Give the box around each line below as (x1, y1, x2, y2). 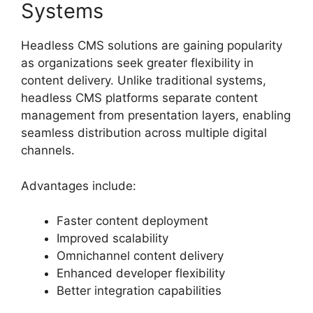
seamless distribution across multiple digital (21, 126, 267, 140)
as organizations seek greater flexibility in (21, 56, 254, 70)
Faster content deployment (57, 214, 208, 228)
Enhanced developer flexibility (57, 266, 225, 280)
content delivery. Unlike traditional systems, (21, 73, 266, 87)
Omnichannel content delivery (57, 249, 224, 263)
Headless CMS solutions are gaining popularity (21, 38, 282, 52)
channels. (21, 143, 75, 157)
